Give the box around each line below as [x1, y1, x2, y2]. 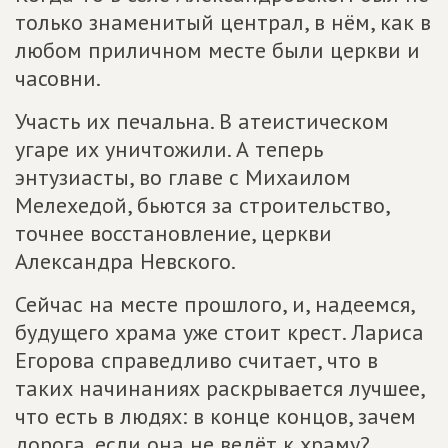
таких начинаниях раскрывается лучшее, [15, 374, 424, 402]
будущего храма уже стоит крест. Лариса [15, 318, 424, 346]
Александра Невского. [15, 247, 236, 275]
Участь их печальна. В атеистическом [15, 107, 389, 135]
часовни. [15, 64, 101, 92]
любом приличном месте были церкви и [15, 36, 420, 64]
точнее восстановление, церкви [15, 219, 332, 247]
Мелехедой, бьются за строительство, [15, 191, 389, 219]
